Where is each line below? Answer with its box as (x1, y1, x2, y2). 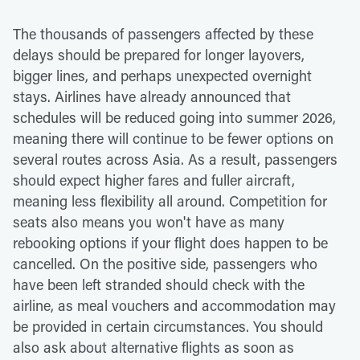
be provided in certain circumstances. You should (13, 317, 323, 337)
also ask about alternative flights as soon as (13, 337, 294, 358)
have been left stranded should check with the (13, 275, 305, 295)
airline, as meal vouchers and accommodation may (13, 296, 336, 316)
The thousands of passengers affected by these (13, 24, 313, 44)
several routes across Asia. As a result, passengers (13, 149, 337, 170)
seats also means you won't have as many (13, 212, 284, 232)
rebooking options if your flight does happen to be (13, 233, 328, 253)
